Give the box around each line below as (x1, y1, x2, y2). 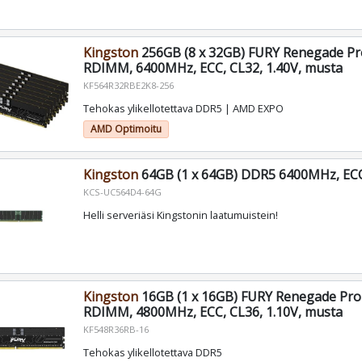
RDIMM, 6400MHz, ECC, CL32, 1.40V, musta (82, 59, 343, 78)
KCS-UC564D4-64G (82, 186, 162, 199)
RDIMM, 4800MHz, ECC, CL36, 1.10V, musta (82, 302, 343, 321)
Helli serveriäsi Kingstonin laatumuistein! (82, 207, 278, 222)
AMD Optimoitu (90, 121, 162, 136)
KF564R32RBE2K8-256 (82, 79, 174, 92)
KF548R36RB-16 (82, 322, 149, 335)
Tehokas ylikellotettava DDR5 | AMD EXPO (82, 100, 284, 116)
